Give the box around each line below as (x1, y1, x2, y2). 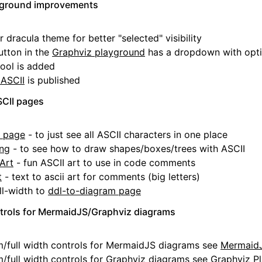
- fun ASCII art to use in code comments (13, 157, 195, 168)
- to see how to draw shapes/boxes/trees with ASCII (10, 143, 245, 154)
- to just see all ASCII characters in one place (25, 129, 227, 140)
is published (25, 74, 80, 86)
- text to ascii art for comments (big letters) (2, 171, 200, 182)
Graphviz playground (52, 46, 145, 58)
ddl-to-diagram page (48, 185, 141, 196)
